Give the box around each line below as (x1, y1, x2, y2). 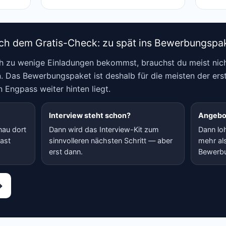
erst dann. (49, 147, 83, 156)
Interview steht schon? (49, 111, 131, 120)
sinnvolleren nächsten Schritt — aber (49, 136, 173, 145)
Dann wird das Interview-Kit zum (49, 125, 159, 134)
